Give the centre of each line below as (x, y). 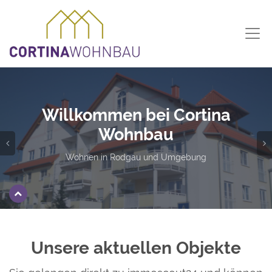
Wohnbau (105, 134)
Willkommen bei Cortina (106, 115)
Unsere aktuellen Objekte (136, 248)
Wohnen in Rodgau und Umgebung (105, 157)
